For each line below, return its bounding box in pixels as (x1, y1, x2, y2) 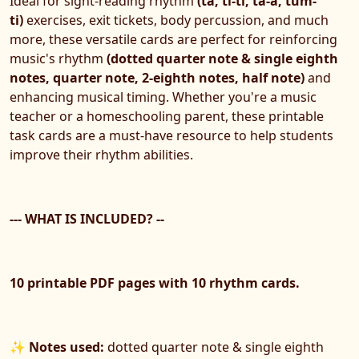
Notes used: (29, 338, 104, 357)
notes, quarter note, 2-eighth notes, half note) (10, 69, 305, 87)
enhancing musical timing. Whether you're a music (10, 88, 317, 107)
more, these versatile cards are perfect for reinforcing (10, 30, 337, 49)
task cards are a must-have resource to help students (10, 127, 333, 145)
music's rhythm (10, 50, 107, 68)
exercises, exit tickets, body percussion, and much (23, 11, 329, 30)
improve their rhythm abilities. (10, 146, 193, 164)
